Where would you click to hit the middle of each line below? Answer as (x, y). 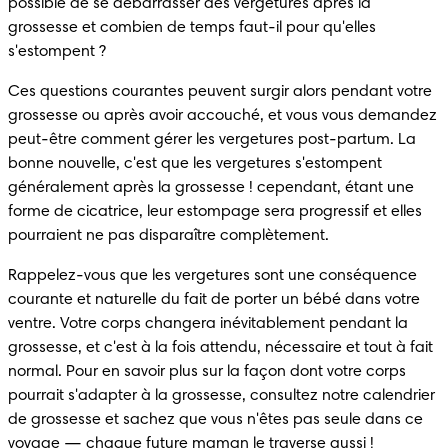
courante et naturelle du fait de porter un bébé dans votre (214, 299)
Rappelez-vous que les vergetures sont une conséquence (212, 275)
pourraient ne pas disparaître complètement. (170, 235)
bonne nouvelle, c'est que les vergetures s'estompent (195, 163)
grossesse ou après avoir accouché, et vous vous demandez (222, 115)
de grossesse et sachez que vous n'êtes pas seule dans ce (215, 419)
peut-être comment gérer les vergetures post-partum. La (212, 139)
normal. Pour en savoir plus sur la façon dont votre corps (207, 371)
